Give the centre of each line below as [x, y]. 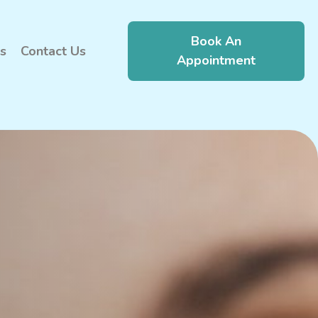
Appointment [216, 60]
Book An [216, 41]
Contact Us [54, 51]
